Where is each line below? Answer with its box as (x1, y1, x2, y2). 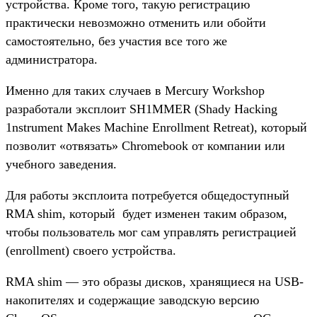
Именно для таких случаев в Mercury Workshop (6, 83, 265, 98)
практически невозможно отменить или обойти (6, 15, 266, 30)
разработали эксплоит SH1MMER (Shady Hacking (6, 101, 277, 116)
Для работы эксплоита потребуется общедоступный (6, 188, 289, 202)
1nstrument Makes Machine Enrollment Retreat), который (6, 120, 307, 134)
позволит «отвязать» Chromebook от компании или (6, 138, 285, 153)
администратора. (6, 52, 98, 67)
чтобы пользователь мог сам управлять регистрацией (6, 224, 296, 239)
